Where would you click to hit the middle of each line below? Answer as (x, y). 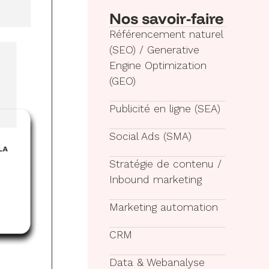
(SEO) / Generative (154, 50)
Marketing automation (163, 207)
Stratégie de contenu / (165, 164)
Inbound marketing (155, 180)
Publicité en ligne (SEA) (165, 109)
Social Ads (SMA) (150, 137)
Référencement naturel (166, 35)
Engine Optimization (158, 66)
